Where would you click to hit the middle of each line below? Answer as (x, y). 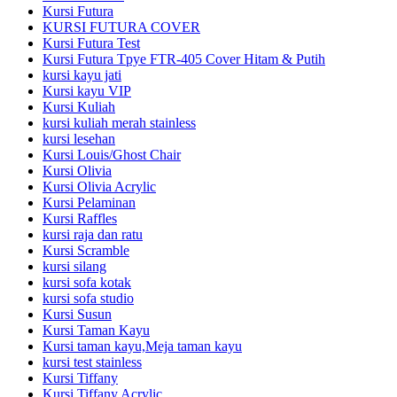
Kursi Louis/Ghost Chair (112, 155)
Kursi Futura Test (91, 43)
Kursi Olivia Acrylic (99, 187)
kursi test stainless (92, 362)
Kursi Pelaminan (89, 203)
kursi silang (74, 267)
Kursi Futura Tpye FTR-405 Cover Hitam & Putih (184, 59)
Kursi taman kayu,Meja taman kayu (142, 346)
